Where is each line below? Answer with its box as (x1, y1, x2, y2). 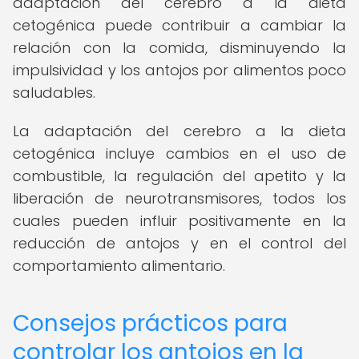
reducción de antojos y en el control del (13, 233, 346, 253)
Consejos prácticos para (13, 308, 288, 339)
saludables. (13, 83, 95, 103)
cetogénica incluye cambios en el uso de (13, 143, 346, 163)
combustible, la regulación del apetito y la (13, 166, 346, 186)
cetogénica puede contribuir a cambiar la (13, 15, 346, 35)
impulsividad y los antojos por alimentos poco (13, 60, 346, 80)
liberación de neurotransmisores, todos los (13, 188, 346, 208)
